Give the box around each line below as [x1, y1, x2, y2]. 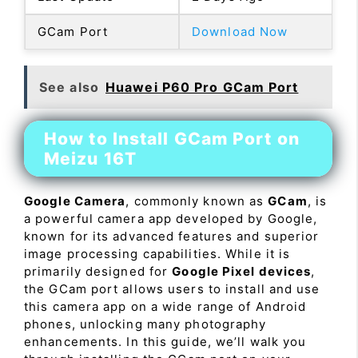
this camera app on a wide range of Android [24, 298, 307, 314]
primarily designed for [24, 263, 173, 279]
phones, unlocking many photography [24, 316, 267, 332]
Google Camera [24, 193, 126, 209]
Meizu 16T [44, 148, 137, 169]
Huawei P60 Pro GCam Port [105, 78, 299, 95]
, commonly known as [125, 193, 268, 209]
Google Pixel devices [172, 263, 312, 279]
